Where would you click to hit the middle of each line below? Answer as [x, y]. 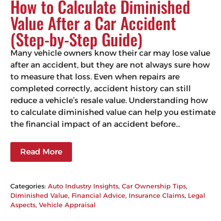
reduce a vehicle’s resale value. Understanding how [109, 100]
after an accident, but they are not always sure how [110, 65]
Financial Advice [99, 195]
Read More [41, 151]
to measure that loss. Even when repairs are [95, 76]
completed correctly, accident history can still [101, 88]
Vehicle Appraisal [68, 204]
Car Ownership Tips [154, 186]
